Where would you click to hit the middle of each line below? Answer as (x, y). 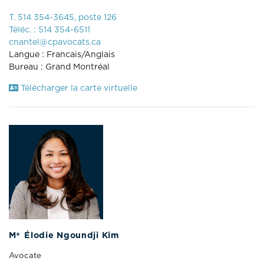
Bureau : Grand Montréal (59, 67)
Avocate (25, 255)
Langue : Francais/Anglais (62, 55)
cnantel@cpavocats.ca (55, 42)
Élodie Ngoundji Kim (70, 235)
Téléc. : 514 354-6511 (49, 30)
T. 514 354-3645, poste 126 (63, 17)
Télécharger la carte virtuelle (78, 88)
